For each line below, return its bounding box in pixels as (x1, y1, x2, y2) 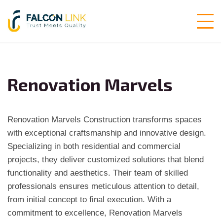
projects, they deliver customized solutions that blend (7, 155, 204, 164)
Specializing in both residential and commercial (7, 142, 181, 151)
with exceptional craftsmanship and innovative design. (7, 128, 206, 138)
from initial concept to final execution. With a (7, 195, 171, 204)
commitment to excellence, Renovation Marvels (7, 208, 183, 218)
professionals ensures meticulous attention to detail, (7, 182, 199, 191)
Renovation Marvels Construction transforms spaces (7, 115, 202, 124)
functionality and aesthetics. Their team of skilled (7, 168, 188, 178)
